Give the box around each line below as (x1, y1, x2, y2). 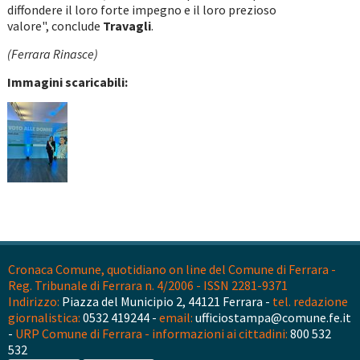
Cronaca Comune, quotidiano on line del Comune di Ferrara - (8, 261, 336, 278)
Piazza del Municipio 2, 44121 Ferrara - (59, 293, 272, 310)
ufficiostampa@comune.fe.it (193, 309, 351, 326)
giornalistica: (8, 309, 80, 326)
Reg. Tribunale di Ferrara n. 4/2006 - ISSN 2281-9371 (8, 277, 288, 294)
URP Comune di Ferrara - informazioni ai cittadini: (15, 325, 288, 342)
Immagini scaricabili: (6, 74, 128, 91)
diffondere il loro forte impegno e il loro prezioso (6, 2, 276, 18)
